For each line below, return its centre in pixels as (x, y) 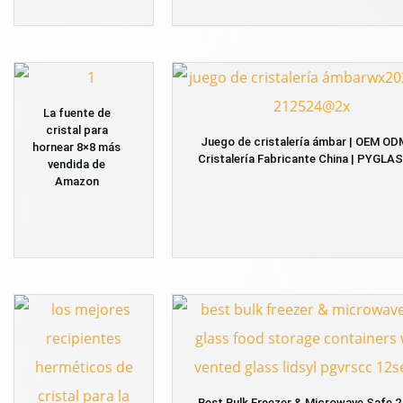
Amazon (76, 182)
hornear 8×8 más (76, 148)
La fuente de (76, 113)
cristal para (76, 130)
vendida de (76, 165)
